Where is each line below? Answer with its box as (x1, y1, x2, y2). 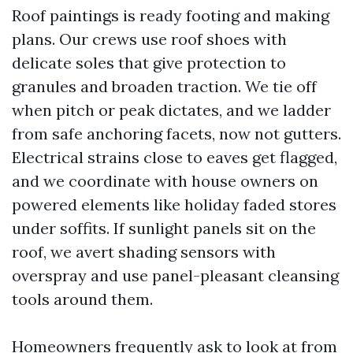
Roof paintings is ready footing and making (12, 6, 329, 25)
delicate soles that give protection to (12, 53, 286, 72)
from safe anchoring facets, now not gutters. (12, 124, 341, 143)
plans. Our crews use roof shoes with (12, 29, 287, 49)
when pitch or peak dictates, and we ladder (12, 100, 331, 120)
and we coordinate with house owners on (12, 171, 318, 191)
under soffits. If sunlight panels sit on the (12, 218, 316, 238)
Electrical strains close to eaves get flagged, (12, 147, 337, 167)
